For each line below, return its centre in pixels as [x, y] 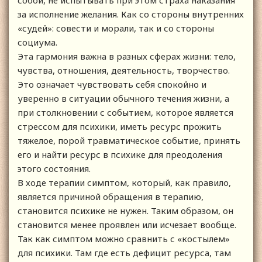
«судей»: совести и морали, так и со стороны [116, 28]
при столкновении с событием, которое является [125, 113]
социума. [37, 42]
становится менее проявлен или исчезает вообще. [127, 225]
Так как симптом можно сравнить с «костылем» [124, 239]
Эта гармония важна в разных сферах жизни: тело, [127, 56]
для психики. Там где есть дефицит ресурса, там [124, 253]
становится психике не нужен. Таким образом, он [125, 211]
